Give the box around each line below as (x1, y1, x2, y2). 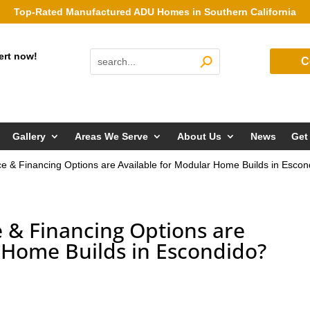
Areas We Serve (75, 131, 148, 143)
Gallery (12, 131, 46, 143)
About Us (177, 131, 221, 143)
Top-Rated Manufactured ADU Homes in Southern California (14, 6, 296, 17)
